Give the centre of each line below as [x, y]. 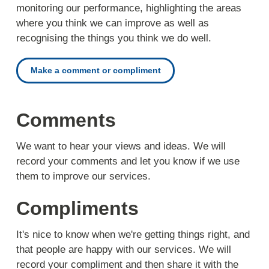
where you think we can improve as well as [113, 23]
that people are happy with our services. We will [124, 249]
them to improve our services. [84, 177]
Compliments [78, 208]
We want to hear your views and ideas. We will [121, 147]
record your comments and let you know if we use [128, 162]
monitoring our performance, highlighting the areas [129, 8]
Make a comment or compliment [95, 70]
